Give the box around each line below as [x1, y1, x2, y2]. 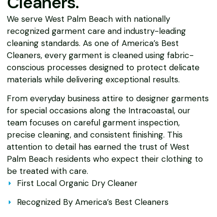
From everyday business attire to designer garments [7, 93, 209, 104]
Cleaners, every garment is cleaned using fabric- [7, 49, 194, 61]
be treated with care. [7, 166, 88, 177]
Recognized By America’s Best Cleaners [17, 197, 169, 208]
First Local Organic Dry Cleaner [17, 178, 138, 189]
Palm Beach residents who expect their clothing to [7, 154, 203, 165]
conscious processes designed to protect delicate [7, 62, 200, 73]
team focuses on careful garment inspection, [7, 117, 180, 128]
